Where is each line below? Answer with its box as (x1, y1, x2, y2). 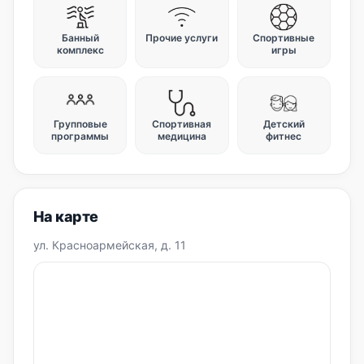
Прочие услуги (145, 32, 219, 44)
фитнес (266, 130, 302, 142)
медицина (157, 130, 206, 142)
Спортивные (253, 32, 315, 44)
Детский (262, 118, 305, 130)
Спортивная (152, 118, 212, 130)
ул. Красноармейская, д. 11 (33, 238, 186, 252)
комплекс (56, 44, 104, 56)
